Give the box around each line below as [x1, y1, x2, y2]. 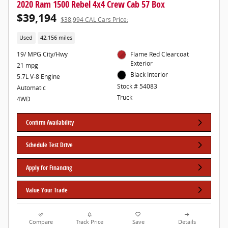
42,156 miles [40, 34, 72, 42]
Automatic [17, 83, 46, 93]
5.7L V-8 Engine [17, 72, 60, 81]
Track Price [76, 218, 104, 226]
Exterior [130, 59, 153, 68]
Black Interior [130, 70, 168, 79]
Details [178, 218, 196, 226]
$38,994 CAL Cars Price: [61, 15, 128, 24]
